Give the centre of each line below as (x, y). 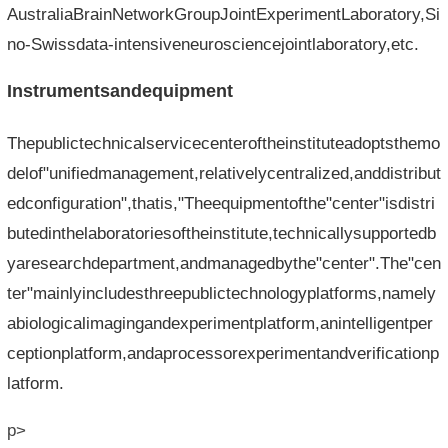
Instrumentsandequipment (119, 91)
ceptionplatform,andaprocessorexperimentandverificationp (222, 353)
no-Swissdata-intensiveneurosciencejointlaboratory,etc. (212, 44)
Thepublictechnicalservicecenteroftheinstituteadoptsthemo (223, 143)
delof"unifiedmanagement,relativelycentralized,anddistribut (223, 173)
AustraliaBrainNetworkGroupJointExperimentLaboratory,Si (223, 14)
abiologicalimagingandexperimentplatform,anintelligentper (219, 323)
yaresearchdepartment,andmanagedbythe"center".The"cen (223, 263)
